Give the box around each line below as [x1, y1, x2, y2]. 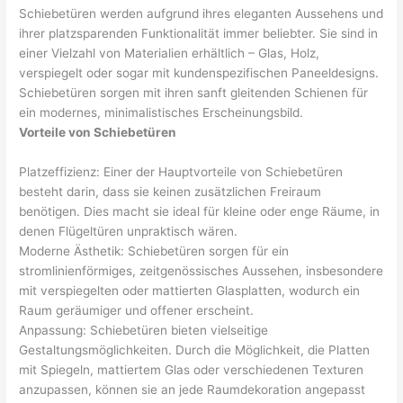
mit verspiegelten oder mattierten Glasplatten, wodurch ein [19, 282, 361, 298]
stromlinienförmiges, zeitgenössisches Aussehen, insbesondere [19, 263, 384, 278]
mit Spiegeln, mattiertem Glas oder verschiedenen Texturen [19, 362, 364, 377]
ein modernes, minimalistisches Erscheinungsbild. [19, 104, 304, 120]
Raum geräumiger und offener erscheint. [19, 302, 255, 318]
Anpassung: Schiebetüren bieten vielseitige [19, 322, 269, 337]
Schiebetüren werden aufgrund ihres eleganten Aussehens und [19, 5, 384, 21]
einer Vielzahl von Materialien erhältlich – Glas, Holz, [19, 45, 320, 60]
